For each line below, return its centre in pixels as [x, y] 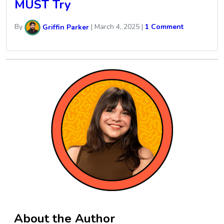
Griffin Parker [65, 27]
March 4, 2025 [117, 27]
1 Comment [164, 27]
